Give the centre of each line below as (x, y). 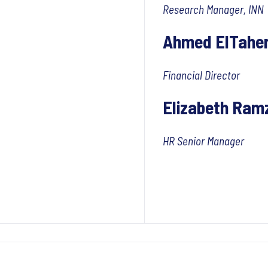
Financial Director (202, 75)
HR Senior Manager (205, 141)
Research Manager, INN (213, 9)
